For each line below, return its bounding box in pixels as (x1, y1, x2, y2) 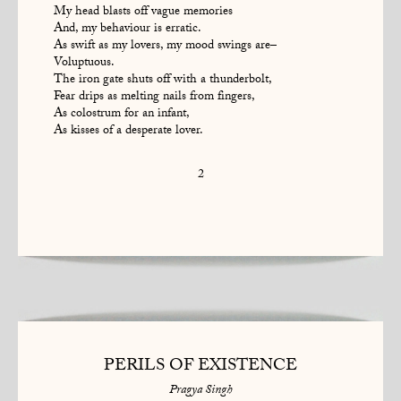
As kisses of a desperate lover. (54, 120, 203, 142)
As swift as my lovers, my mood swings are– (54, 35, 277, 57)
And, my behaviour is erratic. (54, 18, 201, 40)
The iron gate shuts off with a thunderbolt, (54, 69, 272, 91)
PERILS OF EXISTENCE (104, 352, 297, 381)
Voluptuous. (54, 52, 115, 74)
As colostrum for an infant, (54, 103, 190, 125)
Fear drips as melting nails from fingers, (54, 86, 255, 108)
